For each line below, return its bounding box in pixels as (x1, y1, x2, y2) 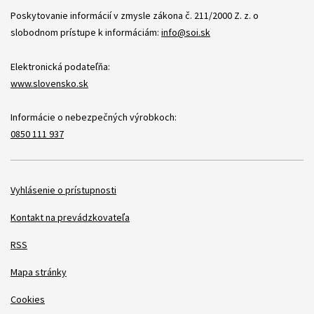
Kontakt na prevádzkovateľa (11, 210, 130, 224)
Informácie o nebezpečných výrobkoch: (11, 110, 177, 123)
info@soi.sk (161, 25, 210, 39)
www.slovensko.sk (11, 76, 88, 90)
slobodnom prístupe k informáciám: (11, 25, 161, 39)
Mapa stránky (11, 265, 67, 278)
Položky (14, 182, 73, 205)
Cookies (11, 292, 45, 306)
